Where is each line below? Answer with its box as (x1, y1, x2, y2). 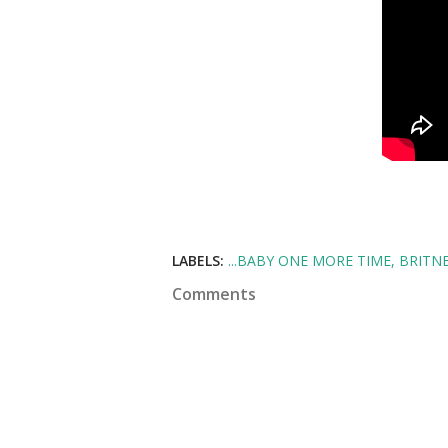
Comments (172, 283, 256, 305)
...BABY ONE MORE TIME (228, 251, 391, 270)
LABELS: (172, 251, 224, 270)
